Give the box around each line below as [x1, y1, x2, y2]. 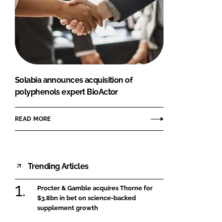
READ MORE [15, 115, 51, 122]
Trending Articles [28, 161, 89, 171]
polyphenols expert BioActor [15, 87, 118, 97]
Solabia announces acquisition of [15, 75, 133, 85]
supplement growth [37, 204, 98, 212]
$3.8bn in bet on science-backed [37, 194, 136, 202]
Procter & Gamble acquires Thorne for [37, 184, 153, 192]
